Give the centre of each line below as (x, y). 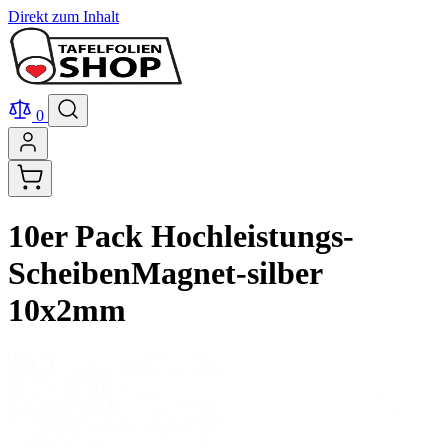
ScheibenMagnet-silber (165, 273)
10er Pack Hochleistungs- (181, 236)
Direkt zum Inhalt (63, 16)
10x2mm (67, 310)
